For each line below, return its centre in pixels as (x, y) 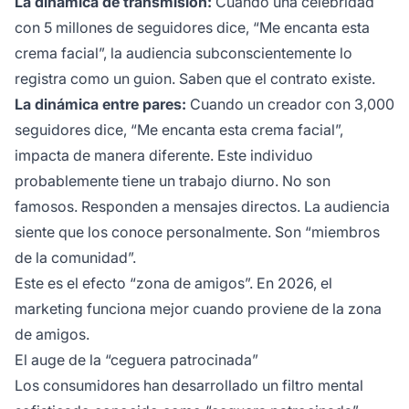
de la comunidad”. (75, 258)
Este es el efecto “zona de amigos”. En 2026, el (173, 283)
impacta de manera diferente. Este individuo (164, 156)
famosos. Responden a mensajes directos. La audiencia (202, 207)
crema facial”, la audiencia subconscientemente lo (184, 53)
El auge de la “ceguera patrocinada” (136, 360)
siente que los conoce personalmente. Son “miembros (197, 232)
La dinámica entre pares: (100, 105)
